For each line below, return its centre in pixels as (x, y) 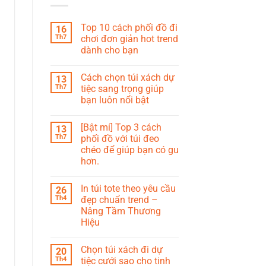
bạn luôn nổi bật (115, 100)
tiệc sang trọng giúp (122, 89)
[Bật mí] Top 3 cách (121, 128)
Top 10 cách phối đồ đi (129, 28)
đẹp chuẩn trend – (119, 200)
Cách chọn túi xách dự (127, 78)
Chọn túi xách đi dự (121, 250)
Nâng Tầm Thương (121, 211)
